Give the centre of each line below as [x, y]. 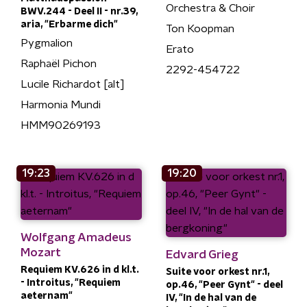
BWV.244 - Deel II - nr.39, [79, 12]
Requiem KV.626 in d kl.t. [80, 270]
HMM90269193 [61, 125]
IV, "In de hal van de [211, 298]
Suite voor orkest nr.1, [217, 272]
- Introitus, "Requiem [71, 283]
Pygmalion [47, 43]
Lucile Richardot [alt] [73, 84]
